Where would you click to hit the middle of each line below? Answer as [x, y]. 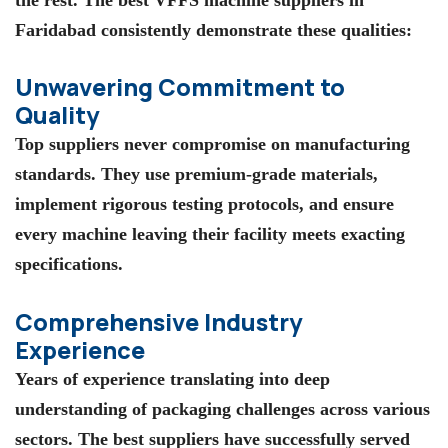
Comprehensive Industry [158, 322]
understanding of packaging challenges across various [222, 409]
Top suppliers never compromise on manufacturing [212, 144]
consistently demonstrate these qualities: [254, 29]
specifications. [69, 264]
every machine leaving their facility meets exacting [210, 234]
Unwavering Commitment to [180, 87]
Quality [57, 115]
